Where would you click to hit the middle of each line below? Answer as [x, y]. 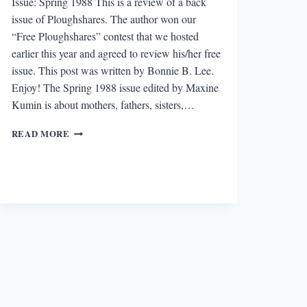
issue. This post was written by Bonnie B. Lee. [112, 71]
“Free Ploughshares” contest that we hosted [105, 36]
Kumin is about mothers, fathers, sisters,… [103, 105]
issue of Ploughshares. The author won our [103, 19]
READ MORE [40, 134]
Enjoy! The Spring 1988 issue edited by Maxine [115, 88]
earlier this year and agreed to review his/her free [116, 53]
